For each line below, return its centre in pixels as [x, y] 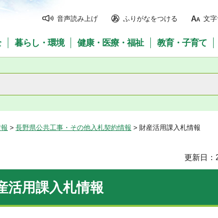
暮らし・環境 [39, 43]
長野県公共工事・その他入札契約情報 [73, 127]
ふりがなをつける [150, 18]
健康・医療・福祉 [111, 43]
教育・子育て [182, 43]
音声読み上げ [77, 18]
